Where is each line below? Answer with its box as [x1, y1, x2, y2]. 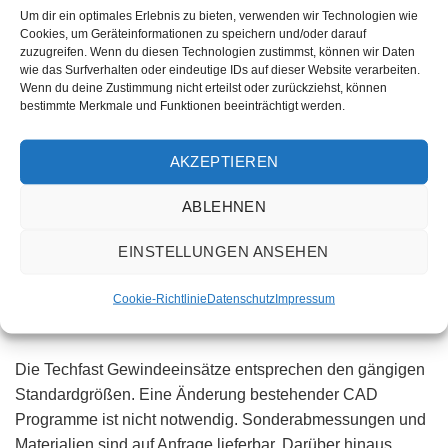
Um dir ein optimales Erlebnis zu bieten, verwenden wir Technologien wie [20, 8, 418, 23]
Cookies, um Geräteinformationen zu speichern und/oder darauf [20, 26, 366, 41]
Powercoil [190, 44, 258, 60]
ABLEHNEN [181, 197, 267, 215]
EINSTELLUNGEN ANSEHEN [118, 242, 330, 260]
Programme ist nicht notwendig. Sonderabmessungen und [15, 410, 426, 428]
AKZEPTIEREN [169, 152, 279, 170]
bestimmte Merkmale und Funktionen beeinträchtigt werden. [20, 98, 345, 113]
